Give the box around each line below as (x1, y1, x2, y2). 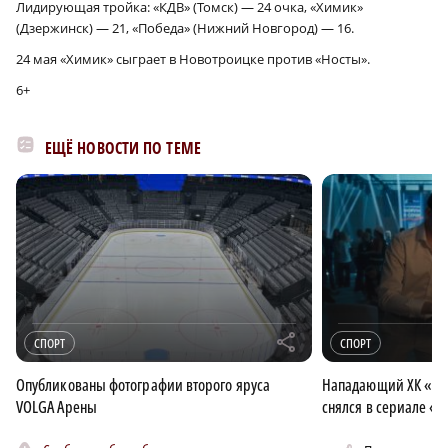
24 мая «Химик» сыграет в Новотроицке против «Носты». (16, 49, 370, 68)
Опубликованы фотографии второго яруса (16, 373, 270, 396)
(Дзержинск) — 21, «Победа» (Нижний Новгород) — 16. (16, 18, 354, 37)
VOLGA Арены (16, 395, 97, 418)
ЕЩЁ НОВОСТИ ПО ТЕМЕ (45, 136, 201, 159)
